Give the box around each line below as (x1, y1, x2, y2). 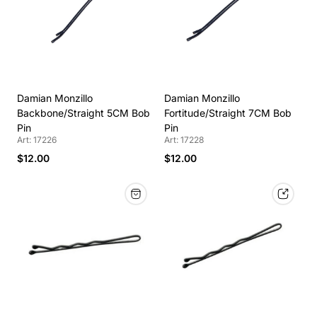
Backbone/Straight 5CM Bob (17, 107, 150, 120)
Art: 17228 (164, 134, 204, 146)
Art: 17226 (17, 134, 57, 146)
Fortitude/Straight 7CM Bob (164, 107, 292, 120)
